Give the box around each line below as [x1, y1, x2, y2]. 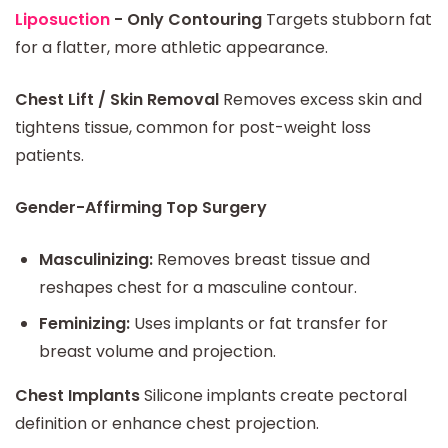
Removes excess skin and [219, 87, 422, 111]
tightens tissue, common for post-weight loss [15, 115, 371, 139]
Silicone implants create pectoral [140, 383, 407, 407]
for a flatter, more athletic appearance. [15, 35, 328, 59]
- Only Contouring [110, 7, 262, 31]
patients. [15, 143, 84, 167]
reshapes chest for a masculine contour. [39, 275, 357, 299]
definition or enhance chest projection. [15, 411, 319, 435]
